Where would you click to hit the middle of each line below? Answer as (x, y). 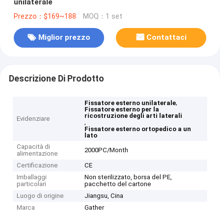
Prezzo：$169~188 (45, 16)
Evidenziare (34, 119)
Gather (95, 208)
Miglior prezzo (64, 38)
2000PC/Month (107, 150)
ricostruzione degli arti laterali (134, 116)
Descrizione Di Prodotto (56, 78)
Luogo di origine (41, 196)
